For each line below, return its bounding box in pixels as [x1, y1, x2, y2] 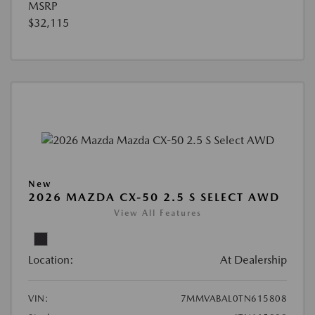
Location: [28, 253, 74, 267]
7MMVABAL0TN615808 [180, 293, 287, 304]
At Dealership [220, 253, 287, 267]
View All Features [113, 208, 202, 219]
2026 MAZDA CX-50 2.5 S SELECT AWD [28, 191, 280, 205]
